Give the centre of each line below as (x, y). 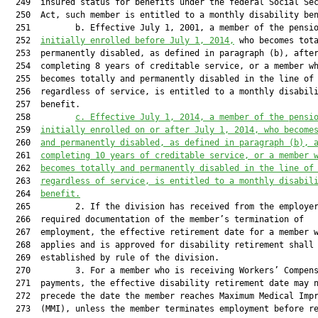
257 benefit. (43, 104)
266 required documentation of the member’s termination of (155, 219)
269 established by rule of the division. (113, 258)
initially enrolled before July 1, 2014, (137, 40)
